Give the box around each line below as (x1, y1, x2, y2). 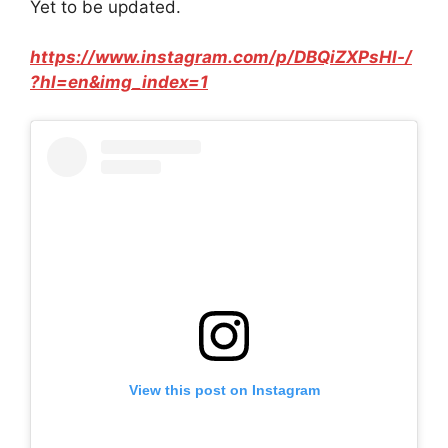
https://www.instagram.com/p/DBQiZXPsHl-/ (30, 47, 412, 68)
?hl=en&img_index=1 (30, 72, 208, 93)
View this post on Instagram (128, 382, 320, 399)
